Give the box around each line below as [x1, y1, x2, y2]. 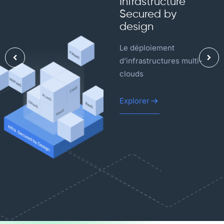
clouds [119, 69, 143, 79]
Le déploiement [119, 43, 174, 53]
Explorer [119, 96, 149, 106]
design [119, 21, 153, 33]
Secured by [119, 9, 176, 20]
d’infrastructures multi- [119, 56, 202, 66]
